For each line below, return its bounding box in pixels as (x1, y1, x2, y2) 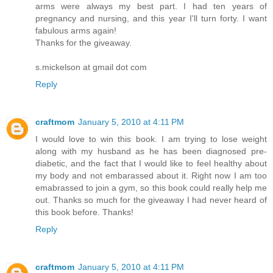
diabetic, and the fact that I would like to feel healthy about (35, 158, 267, 168)
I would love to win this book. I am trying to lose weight (35, 133, 267, 144)
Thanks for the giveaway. (35, 37, 132, 48)
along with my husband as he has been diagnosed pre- (35, 146, 267, 156)
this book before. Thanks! (35, 207, 133, 217)
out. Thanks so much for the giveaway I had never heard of (35, 194, 267, 205)
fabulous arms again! (35, 25, 116, 35)
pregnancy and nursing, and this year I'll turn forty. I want (35, 13, 267, 23)
